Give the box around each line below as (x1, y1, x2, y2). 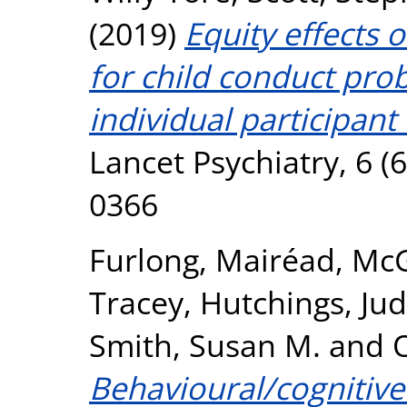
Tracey (89, 280, 184, 323)
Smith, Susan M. (89, 323, 321, 366)
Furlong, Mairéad (89, 237, 335, 281)
